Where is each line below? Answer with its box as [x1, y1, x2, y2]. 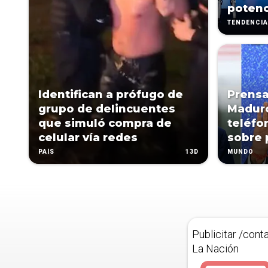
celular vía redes [38, 131, 138, 144]
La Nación [192, 242, 239, 255]
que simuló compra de [38, 117, 172, 130]
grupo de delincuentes [38, 102, 175, 115]
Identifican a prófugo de [38, 88, 183, 101]
